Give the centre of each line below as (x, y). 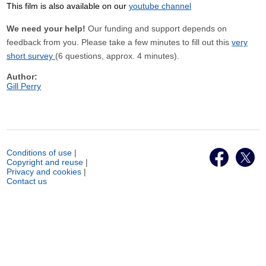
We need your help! (46, 28)
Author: (22, 77)
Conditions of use (39, 153)
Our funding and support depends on (156, 28)
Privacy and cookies (44, 172)
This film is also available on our (68, 6)
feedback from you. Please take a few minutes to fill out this (119, 42)
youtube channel (160, 6)
